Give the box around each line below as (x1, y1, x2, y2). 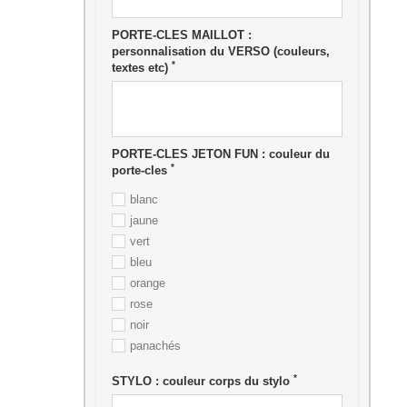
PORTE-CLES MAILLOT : (111, 28, 252, 42)
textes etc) (111, 61, 172, 74)
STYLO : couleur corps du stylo (111, 374, 293, 388)
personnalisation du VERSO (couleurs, (111, 45, 330, 58)
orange (129, 276, 165, 290)
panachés (129, 339, 181, 352)
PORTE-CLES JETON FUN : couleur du (111, 147, 330, 161)
